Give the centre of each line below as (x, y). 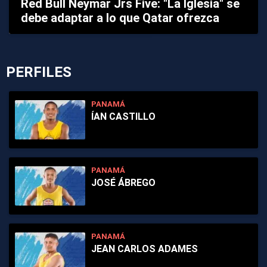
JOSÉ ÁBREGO (123, 182)
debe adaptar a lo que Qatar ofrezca (120, 18)
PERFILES (39, 72)
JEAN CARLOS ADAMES (145, 249)
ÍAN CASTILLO (123, 116)
